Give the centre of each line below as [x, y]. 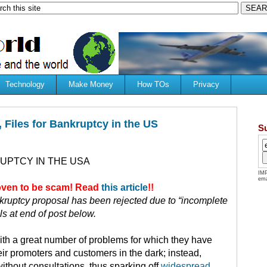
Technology [25, 84]
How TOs [153, 84]
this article [125, 187]
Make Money [91, 84]
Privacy [206, 84]
